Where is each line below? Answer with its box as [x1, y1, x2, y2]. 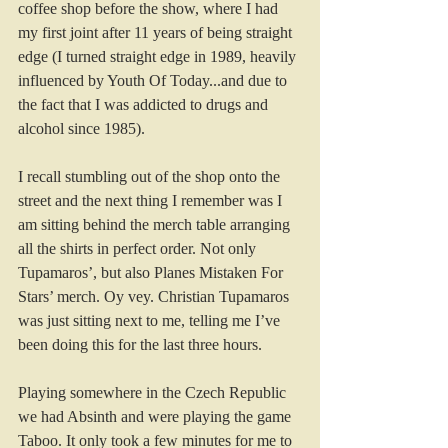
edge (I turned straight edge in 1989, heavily [18, 48, 300, 66]
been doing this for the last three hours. [18, 336, 262, 354]
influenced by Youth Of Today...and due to [18, 72, 291, 90]
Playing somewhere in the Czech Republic [18, 384, 290, 402]
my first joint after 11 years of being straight [18, 24, 296, 42]
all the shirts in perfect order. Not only [18, 240, 260, 258]
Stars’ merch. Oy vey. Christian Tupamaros [18, 288, 293, 306]
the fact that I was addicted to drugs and [18, 96, 272, 114]
